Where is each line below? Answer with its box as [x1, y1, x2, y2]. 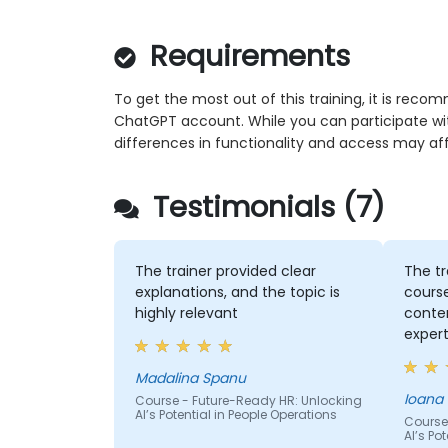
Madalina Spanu [134, 368, 246, 389]
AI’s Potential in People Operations [134, 406, 337, 424]
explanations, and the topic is [134, 282, 340, 303]
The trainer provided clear [134, 261, 316, 282]
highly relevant [134, 303, 238, 324]
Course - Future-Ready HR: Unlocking [134, 392, 362, 410]
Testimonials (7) [145, 187, 385, 228]
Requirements [142, 36, 350, 77]
